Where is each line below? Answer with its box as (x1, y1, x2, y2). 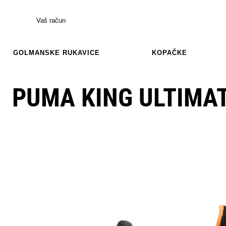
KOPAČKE (152, 48, 187, 56)
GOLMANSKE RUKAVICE (13, 48, 100, 56)
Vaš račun (36, 16, 66, 24)
